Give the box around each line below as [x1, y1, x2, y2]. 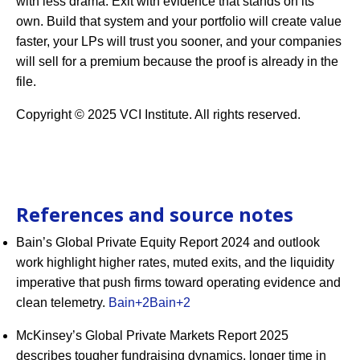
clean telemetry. [16, 295, 108, 309]
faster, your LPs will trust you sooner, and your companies [16, 34, 342, 48]
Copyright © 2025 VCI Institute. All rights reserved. [16, 107, 301, 121]
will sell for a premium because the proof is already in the [16, 54, 338, 68]
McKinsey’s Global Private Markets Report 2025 [16, 328, 288, 342]
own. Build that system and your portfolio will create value [16, 14, 342, 28]
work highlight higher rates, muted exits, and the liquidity [16, 255, 334, 269]
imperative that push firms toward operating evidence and [16, 275, 341, 289]
